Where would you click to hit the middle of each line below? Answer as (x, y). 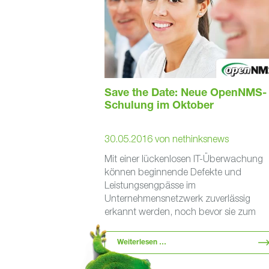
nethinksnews (200, 139)
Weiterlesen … (141, 243)
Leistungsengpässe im (150, 185)
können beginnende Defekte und (173, 172)
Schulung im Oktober (159, 106)
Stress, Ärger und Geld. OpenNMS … (182, 238)
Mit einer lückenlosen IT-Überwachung (183, 159)
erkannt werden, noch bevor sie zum (180, 211)
